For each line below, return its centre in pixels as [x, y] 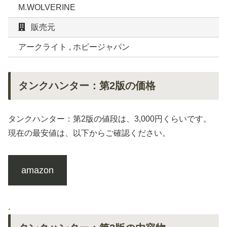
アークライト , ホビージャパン [74, 47]
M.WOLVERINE [47, 8]
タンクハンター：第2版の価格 [87, 86]
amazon [37, 170]
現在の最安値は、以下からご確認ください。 [89, 133]
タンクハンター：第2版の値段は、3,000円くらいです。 [110, 119]
